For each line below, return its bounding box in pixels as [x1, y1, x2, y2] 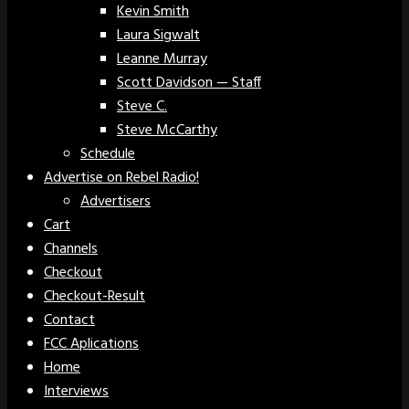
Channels [44, 237, 98, 262]
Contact [44, 309, 95, 333]
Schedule [80, 142, 135, 167]
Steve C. [117, 95, 167, 120]
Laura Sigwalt [117, 24, 200, 48]
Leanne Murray [117, 47, 207, 72]
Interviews [44, 380, 109, 404]
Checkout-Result [44, 285, 145, 309]
